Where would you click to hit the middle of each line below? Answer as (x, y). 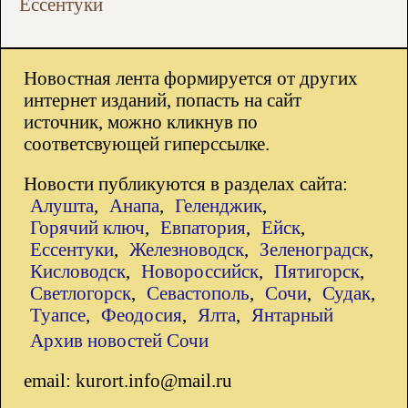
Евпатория (203, 228)
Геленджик (219, 206)
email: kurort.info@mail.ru (128, 381)
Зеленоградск (314, 250)
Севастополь (198, 293)
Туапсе (58, 315)
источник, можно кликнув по (141, 122)
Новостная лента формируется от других (191, 78)
